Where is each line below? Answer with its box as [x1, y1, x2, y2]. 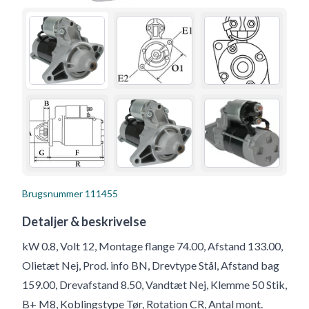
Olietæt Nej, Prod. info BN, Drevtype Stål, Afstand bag [22, 258, 279, 272]
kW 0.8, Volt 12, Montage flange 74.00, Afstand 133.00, [22, 239, 283, 252]
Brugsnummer [22, 187, 83, 199]
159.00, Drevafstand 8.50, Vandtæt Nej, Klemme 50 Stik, [22, 277, 287, 291]
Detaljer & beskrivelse [22, 213, 146, 229]
